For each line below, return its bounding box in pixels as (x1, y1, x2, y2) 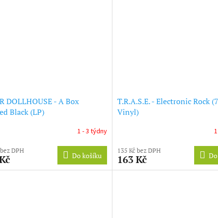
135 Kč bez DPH (117, 145, 161, 155)
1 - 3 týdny (77, 127, 107, 137)
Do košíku (72, 150, 102, 160)
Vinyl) (117, 106, 139, 117)
